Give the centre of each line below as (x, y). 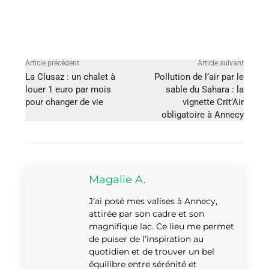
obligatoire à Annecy (202, 114)
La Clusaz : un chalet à (70, 77)
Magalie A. (117, 179)
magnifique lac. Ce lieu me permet (162, 226)
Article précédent (52, 63)
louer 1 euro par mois (68, 89)
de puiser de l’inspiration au (146, 239)
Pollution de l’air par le (199, 77)
